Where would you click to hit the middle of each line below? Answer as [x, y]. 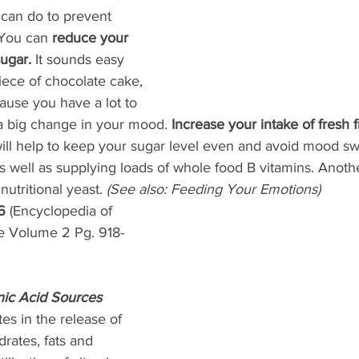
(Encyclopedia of [61, 211]
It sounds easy [82, 60]
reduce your [92, 38]
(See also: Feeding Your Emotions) [216, 190]
